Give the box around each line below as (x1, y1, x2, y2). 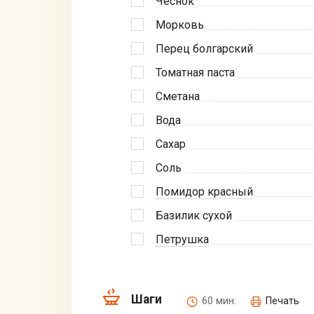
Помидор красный (156, 184, 253, 198)
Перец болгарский (156, 41, 253, 55)
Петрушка (156, 232, 209, 246)
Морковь (156, 18, 204, 32)
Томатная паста (156, 65, 235, 79)
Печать (266, 295, 299, 308)
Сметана (156, 89, 200, 103)
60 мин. (202, 295, 236, 308)
